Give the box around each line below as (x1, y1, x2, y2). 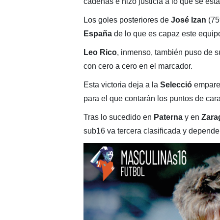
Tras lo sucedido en (83, 113, 154, 122)
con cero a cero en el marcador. (83, 62, 192, 71)
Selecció (160, 81, 192, 89)
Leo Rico (83, 48, 117, 57)
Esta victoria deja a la (83, 81, 160, 89)
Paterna (153, 113, 183, 122)
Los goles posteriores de (83, 16, 171, 25)
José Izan (170, 16, 206, 25)
